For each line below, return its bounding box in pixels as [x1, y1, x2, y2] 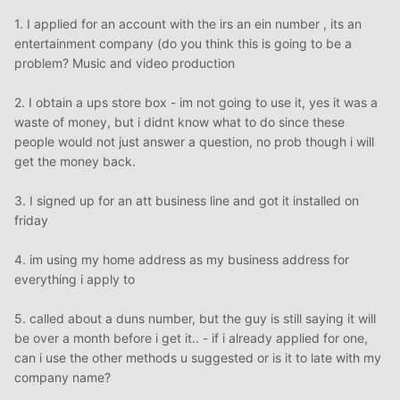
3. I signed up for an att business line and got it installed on [14, 193, 359, 209]
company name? [14, 370, 111, 386]
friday [14, 212, 48, 229]
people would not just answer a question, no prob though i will [14, 134, 374, 150]
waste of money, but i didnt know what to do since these [14, 114, 345, 130]
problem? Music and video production [14, 55, 235, 71]
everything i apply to [14, 271, 135, 287]
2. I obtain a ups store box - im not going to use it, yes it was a [14, 95, 378, 111]
